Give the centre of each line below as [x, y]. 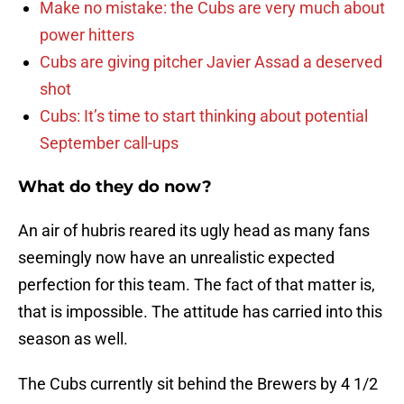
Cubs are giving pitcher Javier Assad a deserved [211, 62]
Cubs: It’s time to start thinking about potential [204, 116]
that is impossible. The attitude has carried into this [200, 312]
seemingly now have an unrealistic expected [176, 258]
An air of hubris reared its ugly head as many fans [194, 231]
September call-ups [109, 143]
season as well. [73, 339]
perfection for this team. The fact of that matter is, [197, 285]
